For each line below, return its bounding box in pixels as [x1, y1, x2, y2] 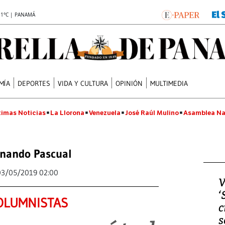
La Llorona [50, 108, 84, 117]
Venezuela [89, 108, 121, 117]
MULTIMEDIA [150, 78, 188, 88]
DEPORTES [18, 78, 51, 88]
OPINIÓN [116, 78, 143, 88]
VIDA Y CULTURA [58, 78, 108, 88]
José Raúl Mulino [125, 108, 179, 117]
